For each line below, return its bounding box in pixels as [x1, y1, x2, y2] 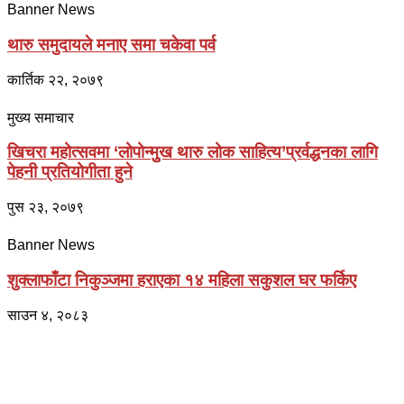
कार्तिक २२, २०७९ [7, 71, 104, 87]
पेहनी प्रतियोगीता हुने [7, 162, 133, 182]
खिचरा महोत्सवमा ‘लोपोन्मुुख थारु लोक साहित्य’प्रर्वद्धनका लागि [7, 142, 378, 162]
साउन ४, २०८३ [7, 307, 88, 323]
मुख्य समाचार [7, 109, 74, 125]
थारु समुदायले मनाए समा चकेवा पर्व [7, 35, 216, 54]
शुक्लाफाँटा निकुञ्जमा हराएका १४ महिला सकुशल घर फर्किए [7, 270, 356, 289]
